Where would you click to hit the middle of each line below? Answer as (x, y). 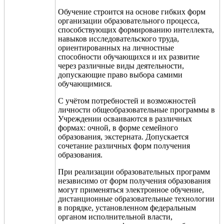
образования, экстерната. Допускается (123, 136)
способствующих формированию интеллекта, (136, 29)
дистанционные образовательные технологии (136, 198)
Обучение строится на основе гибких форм (132, 11)
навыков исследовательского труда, (118, 38)
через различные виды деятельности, (121, 65)
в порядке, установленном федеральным (127, 207)
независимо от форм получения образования (134, 180)
